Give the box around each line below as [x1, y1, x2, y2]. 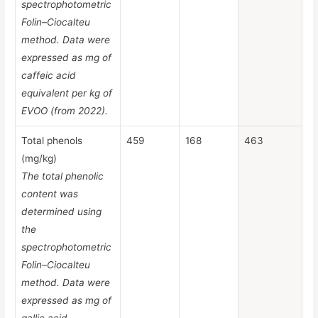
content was [21, 187, 79, 199]
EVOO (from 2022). [21, 104, 109, 116]
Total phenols [21, 134, 83, 146]
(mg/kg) [21, 152, 57, 164]
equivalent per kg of [21, 87, 113, 99]
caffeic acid [21, 69, 77, 81]
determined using [21, 205, 102, 217]
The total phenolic [21, 170, 104, 182]
